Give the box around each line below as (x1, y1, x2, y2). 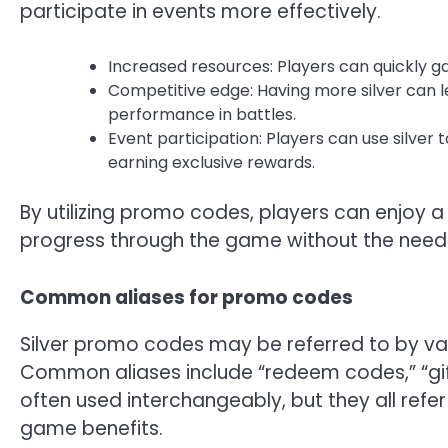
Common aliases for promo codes (20, 283, 353, 311)
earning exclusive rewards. (108, 151, 315, 175)
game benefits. (20, 414, 163, 442)
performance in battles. (108, 103, 296, 127)
